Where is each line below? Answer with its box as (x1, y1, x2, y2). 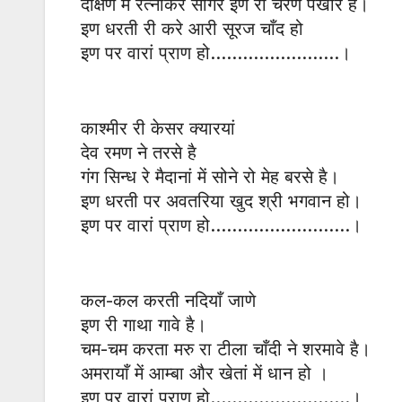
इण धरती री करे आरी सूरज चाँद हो (81, 18, 303, 40)
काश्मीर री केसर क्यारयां (81, 118, 235, 140)
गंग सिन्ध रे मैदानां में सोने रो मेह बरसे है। (81, 166, 339, 188)
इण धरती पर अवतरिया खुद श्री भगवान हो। (81, 190, 362, 213)
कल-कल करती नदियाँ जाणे (81, 290, 256, 312)
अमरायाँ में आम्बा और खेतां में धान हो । (81, 363, 328, 385)
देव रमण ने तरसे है (81, 142, 197, 164)
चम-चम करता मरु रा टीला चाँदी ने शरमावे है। (81, 338, 371, 361)
